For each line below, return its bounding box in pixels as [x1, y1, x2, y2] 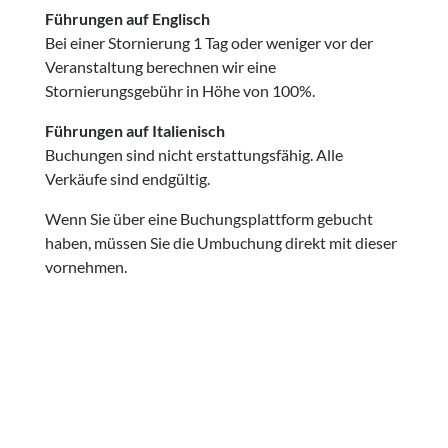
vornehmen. [45, 257, 128, 276]
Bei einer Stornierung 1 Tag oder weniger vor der [45, 33, 374, 52]
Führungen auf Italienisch [45, 121, 226, 140]
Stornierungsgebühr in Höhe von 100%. [45, 81, 316, 100]
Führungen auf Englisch [45, 9, 211, 28]
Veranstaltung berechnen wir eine [45, 57, 277, 76]
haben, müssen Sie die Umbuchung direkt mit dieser [45, 233, 398, 252]
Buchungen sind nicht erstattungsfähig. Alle [45, 145, 344, 164]
